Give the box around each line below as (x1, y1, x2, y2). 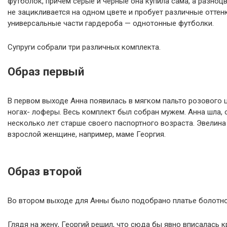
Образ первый (8, 65, 84, 78)
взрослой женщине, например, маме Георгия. (8, 130, 166, 139)
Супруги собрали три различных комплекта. (8, 43, 161, 52)
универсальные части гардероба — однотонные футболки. (8, 19, 214, 28)
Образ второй (8, 165, 82, 178)
